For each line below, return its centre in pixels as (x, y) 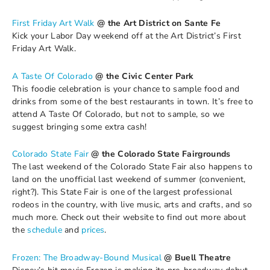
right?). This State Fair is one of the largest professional (122, 192)
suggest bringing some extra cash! (80, 127)
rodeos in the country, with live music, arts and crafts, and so (132, 205)
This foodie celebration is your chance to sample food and (126, 89)
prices (93, 230)
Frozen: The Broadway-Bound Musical (87, 257)
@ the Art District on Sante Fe (159, 23)
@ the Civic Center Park (145, 76)
